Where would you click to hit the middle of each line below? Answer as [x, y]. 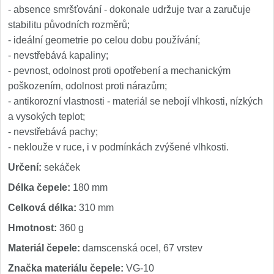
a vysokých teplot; [46, 117]
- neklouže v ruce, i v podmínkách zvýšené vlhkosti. [118, 147]
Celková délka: [42, 208]
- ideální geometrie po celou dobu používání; [104, 40]
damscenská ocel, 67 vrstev [141, 248]
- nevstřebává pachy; [53, 132]
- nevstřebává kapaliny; [58, 55]
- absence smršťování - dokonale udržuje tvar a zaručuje [129, 9]
